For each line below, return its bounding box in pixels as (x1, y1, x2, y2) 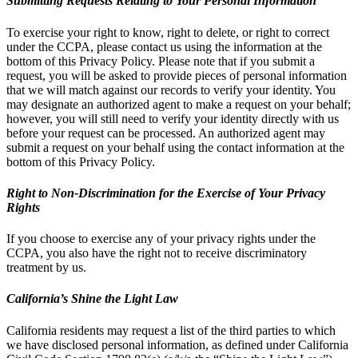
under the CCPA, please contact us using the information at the (6, 39, 322, 54)
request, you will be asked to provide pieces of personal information (6, 68, 347, 82)
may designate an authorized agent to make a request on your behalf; (6, 97, 351, 111)
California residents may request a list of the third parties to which (6, 323, 336, 337)
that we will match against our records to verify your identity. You (6, 82, 336, 97)
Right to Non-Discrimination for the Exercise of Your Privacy (6, 185, 325, 200)
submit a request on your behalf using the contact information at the (6, 140, 344, 154)
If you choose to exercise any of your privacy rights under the (6, 232, 316, 246)
